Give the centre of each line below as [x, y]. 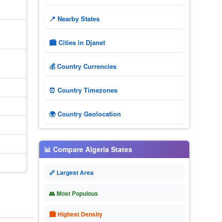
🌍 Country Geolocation [85, 114]
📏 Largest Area [71, 172]
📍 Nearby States [74, 19]
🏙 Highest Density [76, 214]
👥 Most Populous [73, 193]
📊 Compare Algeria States [88, 149]
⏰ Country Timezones [83, 90]
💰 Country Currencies [83, 66]
